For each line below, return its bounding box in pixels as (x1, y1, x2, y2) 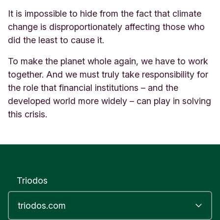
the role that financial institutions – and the (8, 82, 178, 93)
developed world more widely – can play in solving (8, 95, 211, 106)
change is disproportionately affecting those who (8, 21, 205, 32)
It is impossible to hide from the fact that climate (8, 8, 201, 19)
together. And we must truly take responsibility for (8, 69, 208, 80)
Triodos (17, 175, 48, 186)
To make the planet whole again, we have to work (8, 55, 208, 66)
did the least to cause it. (8, 34, 104, 45)
